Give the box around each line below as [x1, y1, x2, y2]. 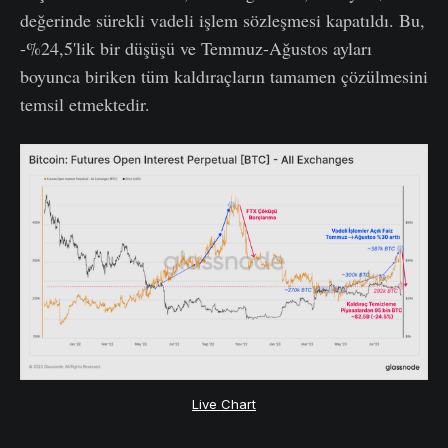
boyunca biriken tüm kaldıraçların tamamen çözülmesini [20, 63, 428, 88]
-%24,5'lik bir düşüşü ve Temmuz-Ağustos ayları [20, 35, 372, 60]
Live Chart [192, 395, 256, 412]
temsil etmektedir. [20, 91, 150, 116]
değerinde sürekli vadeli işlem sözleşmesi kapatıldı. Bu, [20, 7, 425, 32]
